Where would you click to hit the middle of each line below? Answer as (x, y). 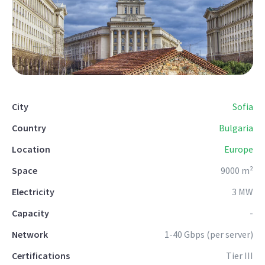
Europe (239, 149)
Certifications (41, 255)
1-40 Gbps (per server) (209, 234)
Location (31, 149)
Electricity (33, 191)
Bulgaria (236, 127)
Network (30, 234)
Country (29, 127)
